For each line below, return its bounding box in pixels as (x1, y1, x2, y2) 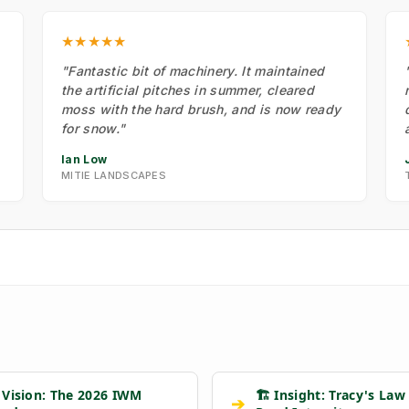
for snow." (61, 121, 126, 137)
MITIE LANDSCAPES (61, 169, 167, 183)
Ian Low (61, 152, 108, 167)
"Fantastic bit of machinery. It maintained (61, 63, 325, 79)
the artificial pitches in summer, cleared (61, 82, 315, 99)
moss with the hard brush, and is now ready (61, 101, 341, 118)
